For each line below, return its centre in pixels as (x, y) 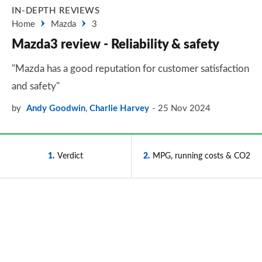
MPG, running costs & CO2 (201, 156)
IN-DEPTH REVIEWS (56, 11)
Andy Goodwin (56, 108)
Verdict (70, 156)
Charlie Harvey (119, 108)
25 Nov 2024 (184, 108)
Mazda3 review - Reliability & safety (116, 44)
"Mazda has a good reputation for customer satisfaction (130, 69)
